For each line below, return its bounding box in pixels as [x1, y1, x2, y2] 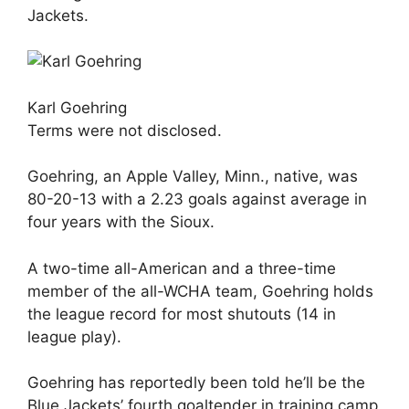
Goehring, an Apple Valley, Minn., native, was [27, 167, 358, 185]
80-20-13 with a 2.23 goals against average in [27, 190, 367, 208]
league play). [27, 327, 121, 346]
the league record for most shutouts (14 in [27, 304, 336, 323]
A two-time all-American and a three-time [27, 258, 336, 278]
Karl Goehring [27, 98, 127, 117]
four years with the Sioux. [27, 213, 215, 231]
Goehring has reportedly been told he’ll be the [27, 373, 365, 392]
